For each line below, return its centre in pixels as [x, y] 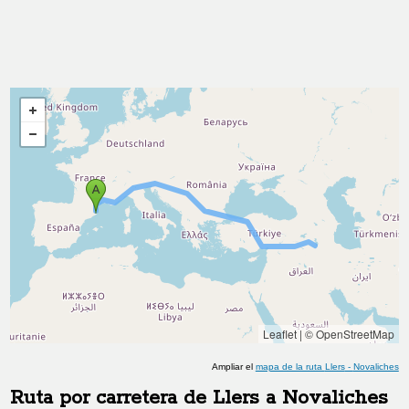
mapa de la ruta [290, 367]
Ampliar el [233, 367]
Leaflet [279, 334]
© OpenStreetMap [349, 334]
